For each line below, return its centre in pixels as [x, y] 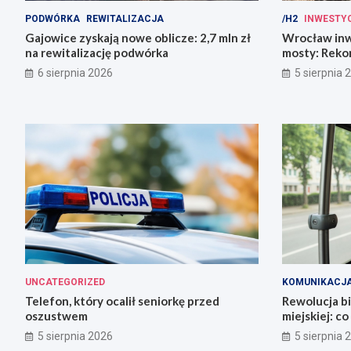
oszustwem [56, 315]
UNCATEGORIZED [65, 282]
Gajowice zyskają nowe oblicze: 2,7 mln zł [138, 38]
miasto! [302, 68]
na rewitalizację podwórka [97, 53]
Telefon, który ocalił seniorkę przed [122, 300]
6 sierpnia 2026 [75, 73]
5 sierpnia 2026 [75, 336]
